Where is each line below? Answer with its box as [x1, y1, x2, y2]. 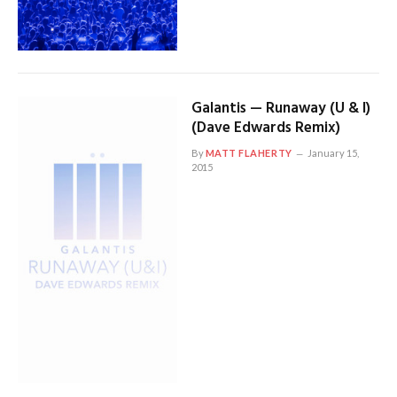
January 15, [307, 146, 359, 159]
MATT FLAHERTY [205, 146, 292, 159]
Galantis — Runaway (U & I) [191, 96, 370, 121]
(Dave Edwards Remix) [191, 115, 340, 140]
